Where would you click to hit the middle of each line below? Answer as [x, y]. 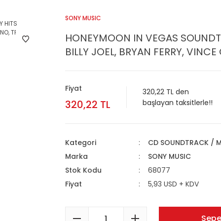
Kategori [81, 143]
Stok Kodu [83, 170]
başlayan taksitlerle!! [178, 103]
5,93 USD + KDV [173, 184]
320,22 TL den [166, 92]
